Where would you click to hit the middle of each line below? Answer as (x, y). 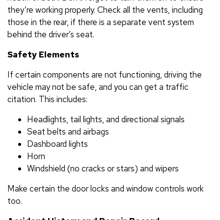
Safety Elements (43, 54)
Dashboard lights (57, 144)
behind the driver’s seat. (51, 34)
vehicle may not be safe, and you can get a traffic (98, 87)
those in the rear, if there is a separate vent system (101, 22)
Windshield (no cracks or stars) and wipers (103, 168)
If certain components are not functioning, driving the (105, 74)
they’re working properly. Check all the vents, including (105, 10)
